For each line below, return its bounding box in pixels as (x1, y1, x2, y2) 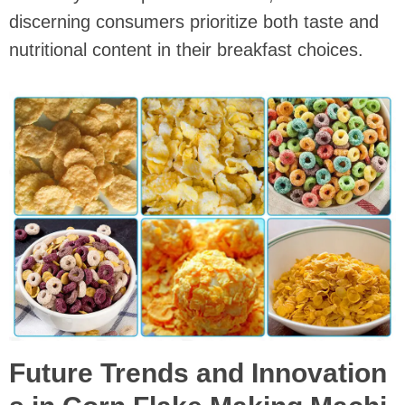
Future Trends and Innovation (9, 358, 387, 389)
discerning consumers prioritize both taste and (9, 12, 379, 33)
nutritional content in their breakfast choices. (9, 40, 363, 61)
